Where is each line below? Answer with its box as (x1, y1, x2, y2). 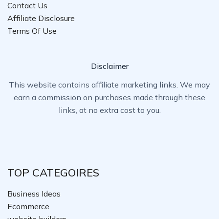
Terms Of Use (7, 26, 57, 36)
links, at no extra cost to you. (58, 105, 161, 115)
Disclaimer (90, 61, 129, 71)
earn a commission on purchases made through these (14, 92, 205, 102)
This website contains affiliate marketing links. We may (9, 80, 210, 89)
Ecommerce (7, 201, 49, 211)
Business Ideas (7, 189, 61, 198)
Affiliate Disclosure (7, 13, 75, 23)
